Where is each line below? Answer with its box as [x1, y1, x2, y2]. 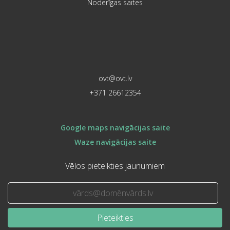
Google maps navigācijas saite [60, 123, 170, 133]
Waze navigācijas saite [74, 137, 156, 147]
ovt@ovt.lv [98, 73, 132, 84]
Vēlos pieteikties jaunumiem [65, 160, 165, 172]
